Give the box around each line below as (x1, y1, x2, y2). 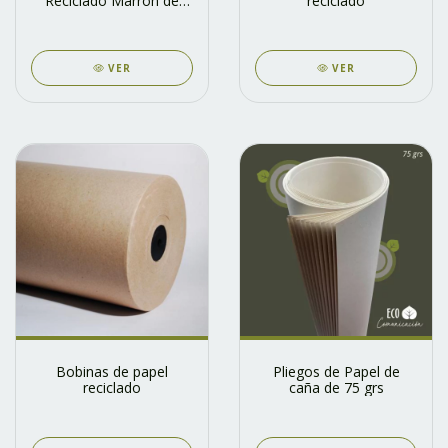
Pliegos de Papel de (272, 362, 400, 381)
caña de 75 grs (288, 378, 384, 397)
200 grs (88, 7, 136, 26)
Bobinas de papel (56, 362, 168, 381)
